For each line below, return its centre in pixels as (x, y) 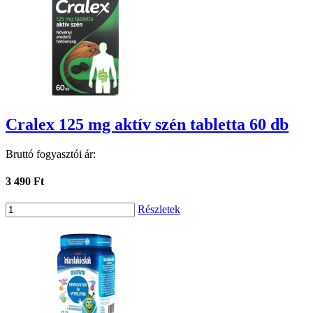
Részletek (159, 210)
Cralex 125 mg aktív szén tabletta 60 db (147, 124)
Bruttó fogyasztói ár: (51, 154)
